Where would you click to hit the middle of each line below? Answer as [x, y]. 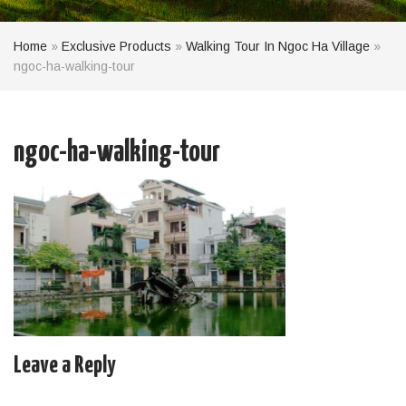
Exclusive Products [116, 46]
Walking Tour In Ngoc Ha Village [278, 46]
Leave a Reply [65, 366]
